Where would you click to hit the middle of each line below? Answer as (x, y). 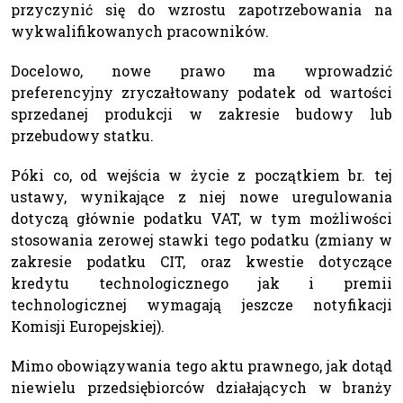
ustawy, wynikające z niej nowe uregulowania (201, 196)
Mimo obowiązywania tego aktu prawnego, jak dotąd (201, 365)
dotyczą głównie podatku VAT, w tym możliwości (201, 218)
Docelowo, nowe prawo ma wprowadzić (201, 70)
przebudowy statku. (82, 135)
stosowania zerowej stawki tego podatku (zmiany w (201, 239)
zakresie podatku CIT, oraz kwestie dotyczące (201, 261)
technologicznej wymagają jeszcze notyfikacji (201, 304)
